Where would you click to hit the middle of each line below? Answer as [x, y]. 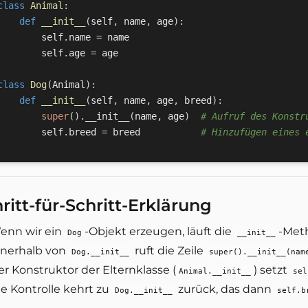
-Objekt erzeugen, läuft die [159, 231]
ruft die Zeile [169, 251]
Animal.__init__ [215, 271]
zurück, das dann [225, 289]
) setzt [272, 270]
